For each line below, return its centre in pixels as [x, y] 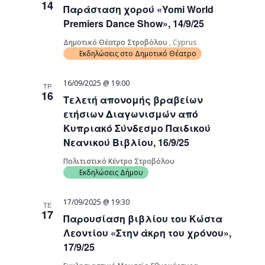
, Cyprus [183, 42]
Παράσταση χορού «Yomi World [139, 9]
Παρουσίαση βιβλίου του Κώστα [143, 219]
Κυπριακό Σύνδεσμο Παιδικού [137, 128]
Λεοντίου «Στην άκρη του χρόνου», [148, 233]
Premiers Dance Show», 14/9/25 [134, 23]
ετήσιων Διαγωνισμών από [131, 114]
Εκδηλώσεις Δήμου [112, 172]
